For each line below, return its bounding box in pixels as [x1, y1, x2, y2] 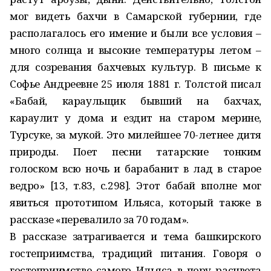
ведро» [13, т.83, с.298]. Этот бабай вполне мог [10, 178, 261, 192]
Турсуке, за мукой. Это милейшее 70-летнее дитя [10, 128, 261, 142]
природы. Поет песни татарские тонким [10, 145, 261, 158]
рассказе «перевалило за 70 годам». [10, 212, 189, 226]
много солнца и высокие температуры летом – [10, 43, 261, 57]
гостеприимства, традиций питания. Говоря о [10, 246, 261, 260]
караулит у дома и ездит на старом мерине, [10, 111, 261, 125]
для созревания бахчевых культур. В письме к [10, 60, 261, 74]
